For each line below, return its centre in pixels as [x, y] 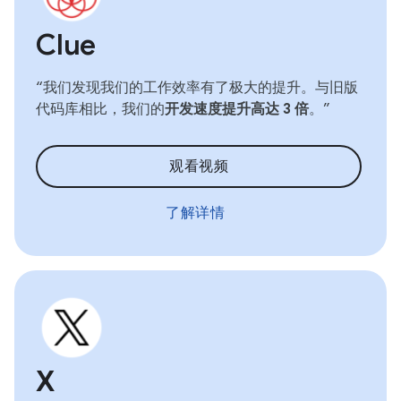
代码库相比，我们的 [100, 109]
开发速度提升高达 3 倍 [237, 109]
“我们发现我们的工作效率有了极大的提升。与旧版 [197, 88]
